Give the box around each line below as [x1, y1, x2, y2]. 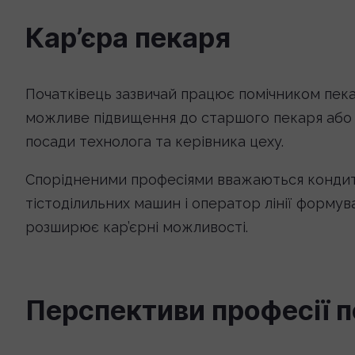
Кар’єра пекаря [25, 21, 231, 54]
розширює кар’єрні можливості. [25, 219, 248, 235]
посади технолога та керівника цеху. [25, 133, 284, 150]
